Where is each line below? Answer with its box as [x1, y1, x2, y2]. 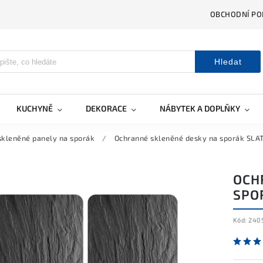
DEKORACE [86, 103, 127, 113]
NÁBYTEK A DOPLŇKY [160, 103, 240, 113]
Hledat [214, 57, 242, 66]
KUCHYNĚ [16, 103, 53, 113]
